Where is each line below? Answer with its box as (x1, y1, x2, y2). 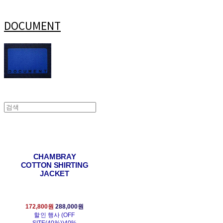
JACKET (40, 169, 69, 178)
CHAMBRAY (33, 152, 76, 161)
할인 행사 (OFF (34, 212, 75, 219)
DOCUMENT (4, 17, 61, 33)
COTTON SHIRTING (20, 161, 89, 170)
